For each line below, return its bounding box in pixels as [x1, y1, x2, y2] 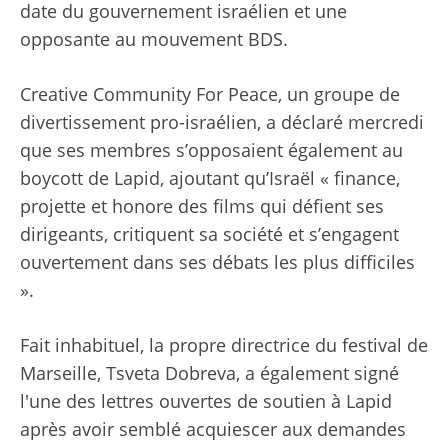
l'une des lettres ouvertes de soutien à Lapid [20, 389, 392, 414]
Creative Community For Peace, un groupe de [20, 82, 400, 107]
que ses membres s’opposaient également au [20, 138, 403, 163]
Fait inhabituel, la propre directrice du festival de [20, 333, 428, 358]
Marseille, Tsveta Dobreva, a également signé [20, 361, 399, 386]
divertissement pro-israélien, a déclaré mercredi [20, 110, 424, 135]
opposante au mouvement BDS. [20, 27, 288, 52]
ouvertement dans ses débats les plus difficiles [20, 250, 415, 275]
